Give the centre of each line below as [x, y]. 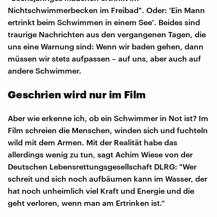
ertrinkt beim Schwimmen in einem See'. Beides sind [104, 22]
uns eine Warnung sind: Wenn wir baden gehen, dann [106, 46]
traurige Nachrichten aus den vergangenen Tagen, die [107, 34]
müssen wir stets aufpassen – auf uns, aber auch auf [104, 58]
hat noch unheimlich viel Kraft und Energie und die [101, 190]
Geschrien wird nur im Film [77, 94]
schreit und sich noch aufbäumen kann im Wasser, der [108, 178]
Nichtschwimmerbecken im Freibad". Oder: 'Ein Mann [106, 10]
